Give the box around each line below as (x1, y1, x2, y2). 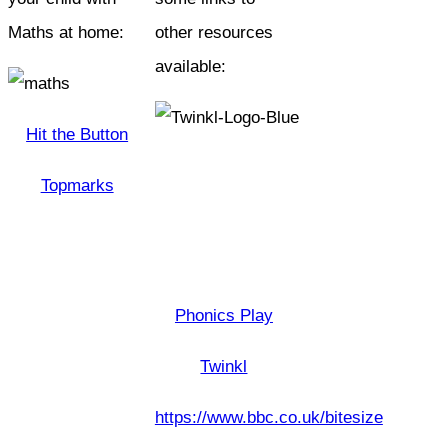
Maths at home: (8, 22, 124, 42)
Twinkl (200, 356, 248, 376)
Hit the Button (26, 124, 129, 144)
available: (154, 56, 226, 76)
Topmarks (40, 175, 114, 195)
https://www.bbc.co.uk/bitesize (154, 407, 383, 427)
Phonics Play (174, 305, 273, 325)
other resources (154, 22, 273, 42)
